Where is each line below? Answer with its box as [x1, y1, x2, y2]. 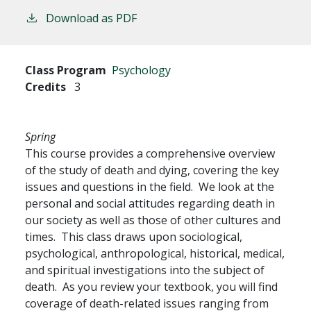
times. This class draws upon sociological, [25, 228, 242, 244]
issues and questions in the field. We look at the [25, 178, 274, 194]
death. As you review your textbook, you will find [25, 278, 278, 294]
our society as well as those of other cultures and [25, 212, 280, 228]
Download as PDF [46, 10, 137, 26]
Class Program [25, 62, 106, 78]
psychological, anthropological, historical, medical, [25, 245, 285, 261]
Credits [25, 78, 66, 94]
